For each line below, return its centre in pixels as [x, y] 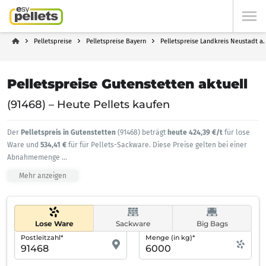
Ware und [24, 145]
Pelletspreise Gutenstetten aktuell [127, 84]
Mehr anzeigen [43, 176]
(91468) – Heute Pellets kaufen [88, 104]
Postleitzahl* [42, 237]
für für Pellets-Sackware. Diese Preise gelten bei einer [158, 145]
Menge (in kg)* [170, 237]
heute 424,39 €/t [196, 132]
